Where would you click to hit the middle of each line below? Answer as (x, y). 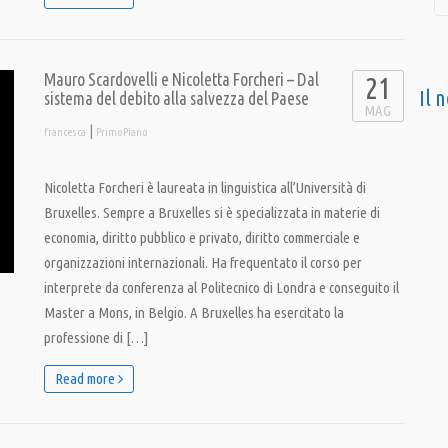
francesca (65, 132)
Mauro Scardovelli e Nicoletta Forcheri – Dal (181, 79)
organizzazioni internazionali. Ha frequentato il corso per (203, 262)
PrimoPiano (122, 132)
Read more (86, 378)
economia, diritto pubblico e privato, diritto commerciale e (202, 237)
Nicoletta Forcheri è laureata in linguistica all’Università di (205, 187)
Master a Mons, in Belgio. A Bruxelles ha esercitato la (194, 312)
